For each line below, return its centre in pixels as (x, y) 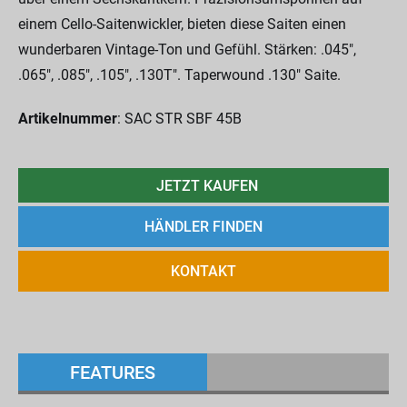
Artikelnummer (68, 119)
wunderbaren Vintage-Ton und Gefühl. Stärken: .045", (187, 50)
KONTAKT (203, 271)
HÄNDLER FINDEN (203, 227)
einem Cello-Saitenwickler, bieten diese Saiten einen (182, 24)
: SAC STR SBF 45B (179, 119)
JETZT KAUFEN (207, 185)
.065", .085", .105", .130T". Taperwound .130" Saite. (179, 75)
